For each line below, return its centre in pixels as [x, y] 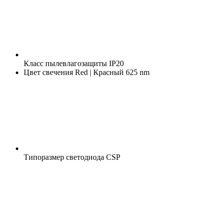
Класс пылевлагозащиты [65, 63]
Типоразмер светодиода [64, 157]
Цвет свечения [48, 72]
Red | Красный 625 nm [111, 72]
